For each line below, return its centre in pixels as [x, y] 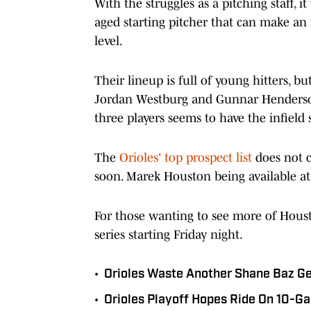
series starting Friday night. [169, 234]
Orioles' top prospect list [186, 157]
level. [109, 41]
